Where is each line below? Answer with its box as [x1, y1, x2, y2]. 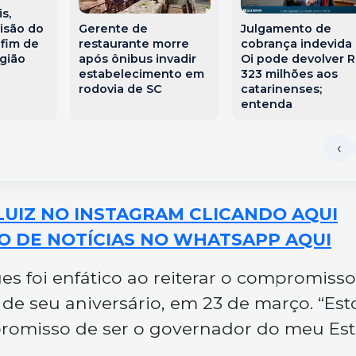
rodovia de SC [79, 81, 163, 96]
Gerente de [79, 21, 149, 36]
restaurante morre [79, 36, 190, 51]
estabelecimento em [79, 66, 205, 81]
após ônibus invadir [79, 51, 197, 66]
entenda [240, 96, 292, 111]
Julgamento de [240, 21, 331, 36]
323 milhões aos [240, 66, 338, 81]
